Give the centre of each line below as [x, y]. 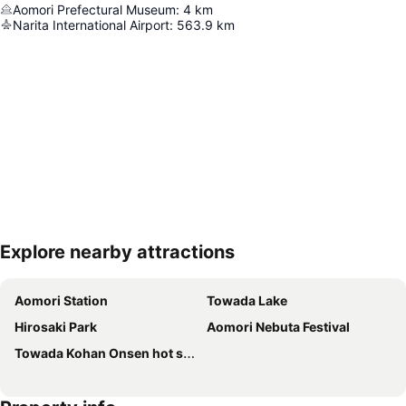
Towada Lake [247, 300]
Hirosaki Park [56, 326]
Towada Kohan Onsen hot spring [99, 353]
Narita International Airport [91, 24]
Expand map [67, 265]
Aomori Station [61, 300]
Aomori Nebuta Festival [278, 326]
